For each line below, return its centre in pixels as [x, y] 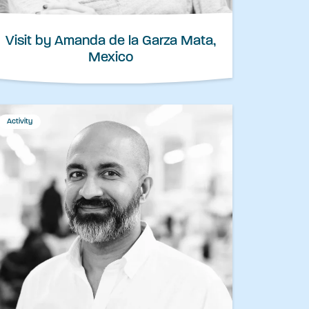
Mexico [110, 58]
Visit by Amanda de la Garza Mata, [110, 42]
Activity [20, 122]
